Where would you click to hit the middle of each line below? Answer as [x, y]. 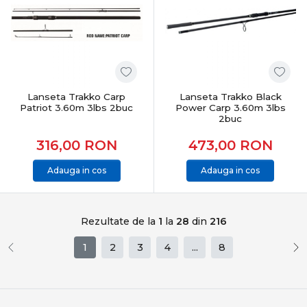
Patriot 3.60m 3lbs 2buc [77, 108]
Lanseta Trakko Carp [77, 97]
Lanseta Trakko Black [230, 97]
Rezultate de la [119, 221]
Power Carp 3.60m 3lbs [230, 108]
